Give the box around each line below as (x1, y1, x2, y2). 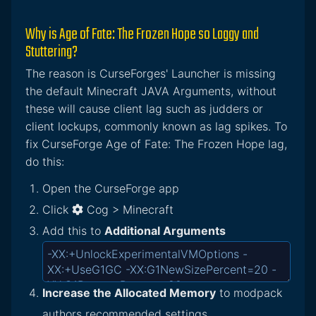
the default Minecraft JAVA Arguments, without (25, 84, 276, 99)
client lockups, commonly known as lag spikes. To (25, 119, 287, 134)
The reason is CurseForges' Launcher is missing (25, 66, 276, 81)
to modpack (216, 286, 282, 300)
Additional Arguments (104, 224, 226, 238)
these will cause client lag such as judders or (25, 102, 263, 116)
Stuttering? (25, 39, 78, 66)
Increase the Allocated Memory (42, 286, 216, 300)
